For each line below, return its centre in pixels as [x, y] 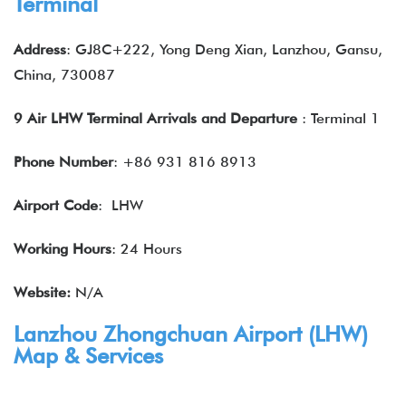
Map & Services [88, 356]
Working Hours [63, 249]
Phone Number [63, 162]
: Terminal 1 [341, 118]
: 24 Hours [147, 249]
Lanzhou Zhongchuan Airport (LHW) [191, 334]
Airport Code [56, 205]
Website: [42, 292]
